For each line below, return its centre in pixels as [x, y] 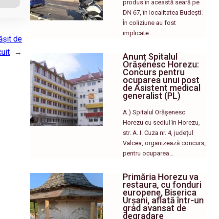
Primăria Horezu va [161, 176]
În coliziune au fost [150, 22]
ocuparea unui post [161, 80]
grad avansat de [155, 208]
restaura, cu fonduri [162, 184]
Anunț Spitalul [150, 56]
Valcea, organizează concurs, [164, 143]
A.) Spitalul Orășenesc [154, 112]
